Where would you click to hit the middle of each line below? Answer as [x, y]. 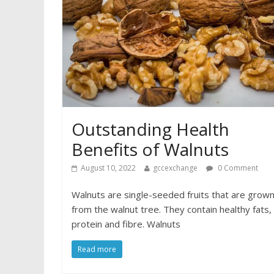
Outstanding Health [150, 129]
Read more [97, 249]
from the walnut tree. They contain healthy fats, [172, 209]
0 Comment [237, 168]
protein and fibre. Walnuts [126, 224]
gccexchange [175, 168]
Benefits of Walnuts [150, 149]
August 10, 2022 [108, 168]
